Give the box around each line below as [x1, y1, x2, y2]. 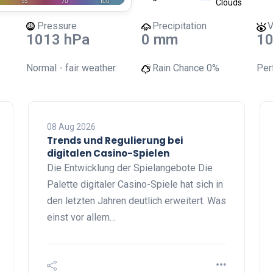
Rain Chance [152, 62, 204, 74]
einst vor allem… [47, 211, 116, 223]
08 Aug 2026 [47, 122, 96, 132]
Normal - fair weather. [26, 62, 118, 74]
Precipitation [152, 20, 207, 32]
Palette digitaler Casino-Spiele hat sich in [47, 179, 223, 190]
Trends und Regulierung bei [47, 134, 183, 147]
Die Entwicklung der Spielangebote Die [47, 162, 213, 174]
